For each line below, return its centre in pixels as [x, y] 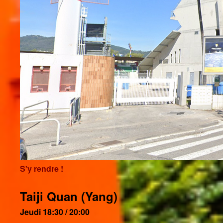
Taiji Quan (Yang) [69, 196]
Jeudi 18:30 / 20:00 [55, 212]
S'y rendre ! [42, 168]
